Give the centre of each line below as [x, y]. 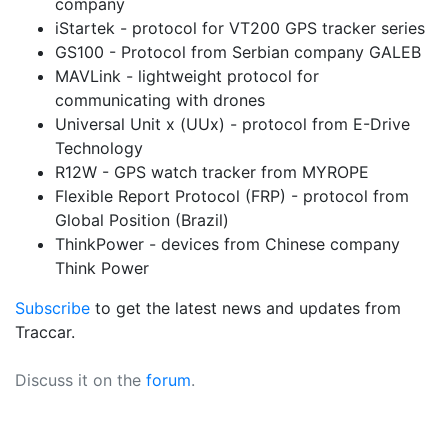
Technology [99, 148]
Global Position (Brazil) [142, 220]
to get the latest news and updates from [245, 308]
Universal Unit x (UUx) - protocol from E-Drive [232, 124]
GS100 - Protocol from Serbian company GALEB [238, 52]
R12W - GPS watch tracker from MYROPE [212, 172]
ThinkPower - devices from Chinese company [227, 244]
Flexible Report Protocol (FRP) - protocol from [232, 196]
